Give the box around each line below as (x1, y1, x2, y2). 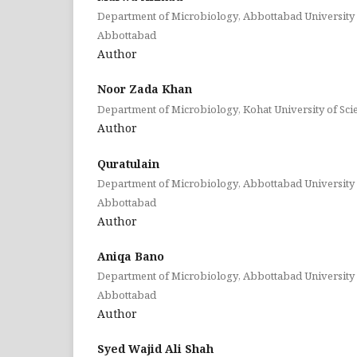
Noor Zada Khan (97, 80, 192, 96)
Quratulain (97, 155, 159, 171)
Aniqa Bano (97, 248, 164, 264)
